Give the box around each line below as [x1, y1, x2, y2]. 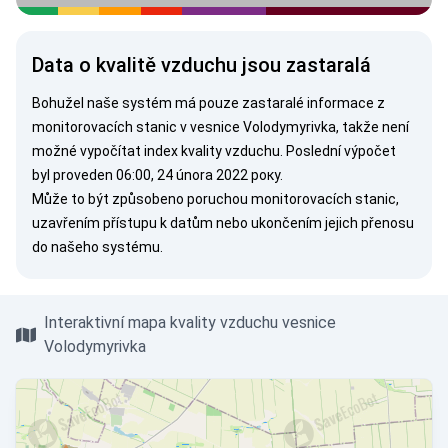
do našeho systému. [32, 239, 163, 255]
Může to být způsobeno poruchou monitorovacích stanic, [32, 191, 399, 207]
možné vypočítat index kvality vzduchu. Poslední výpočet [32, 143, 396, 159]
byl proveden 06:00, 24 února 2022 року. [32, 167, 283, 183]
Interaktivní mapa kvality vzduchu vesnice [43, 313, 336, 332]
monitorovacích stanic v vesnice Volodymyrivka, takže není [32, 119, 409, 135]
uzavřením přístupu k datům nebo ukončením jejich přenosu [32, 215, 414, 231]
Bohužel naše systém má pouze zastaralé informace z [32, 95, 385, 111]
